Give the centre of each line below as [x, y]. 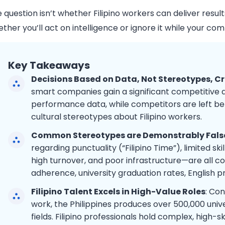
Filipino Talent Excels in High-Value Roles [119, 191]
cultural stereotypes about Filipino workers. [117, 117]
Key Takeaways [49, 65]
